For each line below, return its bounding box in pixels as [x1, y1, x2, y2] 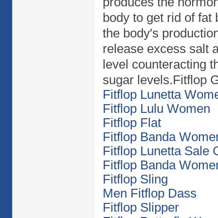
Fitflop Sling [102, 172, 168, 186]
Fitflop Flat [102, 116, 161, 129]
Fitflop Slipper [102, 200, 179, 214]
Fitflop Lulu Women [102, 102, 210, 115]
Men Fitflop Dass [102, 186, 197, 200]
